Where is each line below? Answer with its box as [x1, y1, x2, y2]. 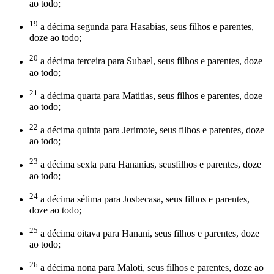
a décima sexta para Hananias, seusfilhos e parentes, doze [38, 159, 261, 170]
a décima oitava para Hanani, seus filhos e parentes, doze [38, 228, 259, 239]
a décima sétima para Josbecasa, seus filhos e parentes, [38, 193, 250, 204]
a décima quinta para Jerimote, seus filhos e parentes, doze [38, 125, 264, 136]
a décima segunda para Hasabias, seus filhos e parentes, [38, 21, 254, 32]
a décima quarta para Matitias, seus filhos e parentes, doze [38, 90, 262, 101]
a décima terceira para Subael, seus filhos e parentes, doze [38, 56, 262, 67]
